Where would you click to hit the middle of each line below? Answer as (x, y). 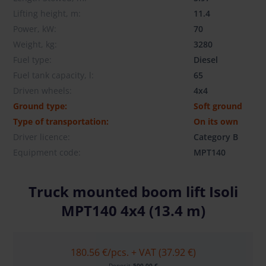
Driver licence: (42, 137)
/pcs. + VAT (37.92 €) (151, 252)
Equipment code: (47, 152)
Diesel (206, 59)
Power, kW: (35, 28)
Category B (216, 137)
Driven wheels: (42, 90)
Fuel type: (32, 59)
